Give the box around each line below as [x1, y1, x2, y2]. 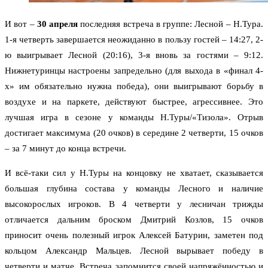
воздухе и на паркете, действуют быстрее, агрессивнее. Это [5, 97, 263, 107]
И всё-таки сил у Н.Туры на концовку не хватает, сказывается [5, 168, 263, 178]
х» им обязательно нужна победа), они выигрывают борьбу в [5, 81, 263, 92]
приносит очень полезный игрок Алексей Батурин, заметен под [5, 230, 263, 240]
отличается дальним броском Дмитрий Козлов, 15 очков [5, 215, 263, 225]
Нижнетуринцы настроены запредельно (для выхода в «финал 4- [5, 66, 263, 76]
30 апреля [36, 19, 78, 29]
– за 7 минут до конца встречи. [5, 144, 126, 154]
